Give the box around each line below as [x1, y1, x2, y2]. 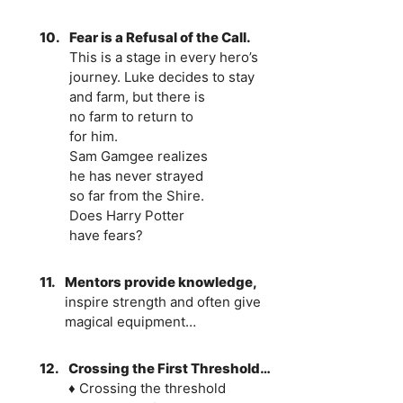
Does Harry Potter [68, 206, 184, 224]
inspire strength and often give [64, 292, 261, 310]
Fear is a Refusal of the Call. [68, 28, 251, 46]
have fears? [68, 226, 143, 244]
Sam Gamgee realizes [68, 147, 208, 165]
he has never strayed [68, 166, 203, 184]
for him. [68, 127, 118, 145]
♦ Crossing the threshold [67, 379, 226, 397]
